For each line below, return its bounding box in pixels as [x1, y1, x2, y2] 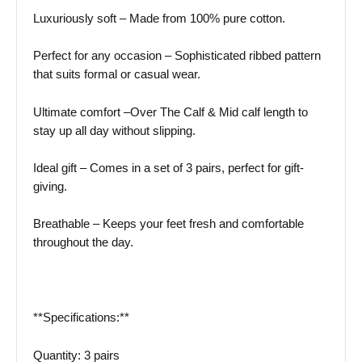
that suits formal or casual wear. [33, 68, 200, 82]
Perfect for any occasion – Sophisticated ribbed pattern [33, 49, 321, 63]
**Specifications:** [33, 311, 129, 325]
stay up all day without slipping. [33, 124, 196, 137]
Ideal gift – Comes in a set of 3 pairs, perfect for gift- [33, 162, 304, 175]
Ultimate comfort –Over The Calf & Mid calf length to [33, 105, 308, 119]
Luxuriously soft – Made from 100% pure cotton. [33, 12, 285, 26]
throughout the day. [33, 236, 133, 250]
